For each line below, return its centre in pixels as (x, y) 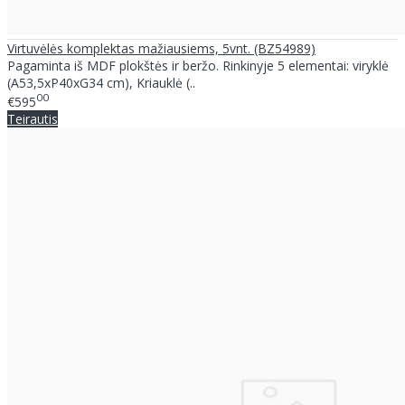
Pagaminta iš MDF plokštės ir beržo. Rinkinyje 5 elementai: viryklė (198, 65)
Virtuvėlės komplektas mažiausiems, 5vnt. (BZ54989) (161, 48)
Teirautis (33, 119)
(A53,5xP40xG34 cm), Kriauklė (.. (101, 82)
